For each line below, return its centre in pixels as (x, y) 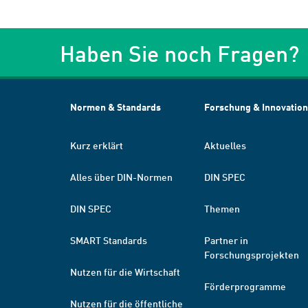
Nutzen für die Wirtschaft (125, 272)
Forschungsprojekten (252, 254)
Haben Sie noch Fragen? (179, 53)
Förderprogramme (245, 286)
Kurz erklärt (97, 145)
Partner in (226, 240)
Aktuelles (225, 145)
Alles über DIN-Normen (121, 177)
